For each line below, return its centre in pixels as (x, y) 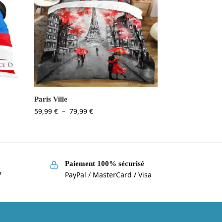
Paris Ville (51, 99)
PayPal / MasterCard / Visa (108, 174)
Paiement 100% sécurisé (104, 164)
